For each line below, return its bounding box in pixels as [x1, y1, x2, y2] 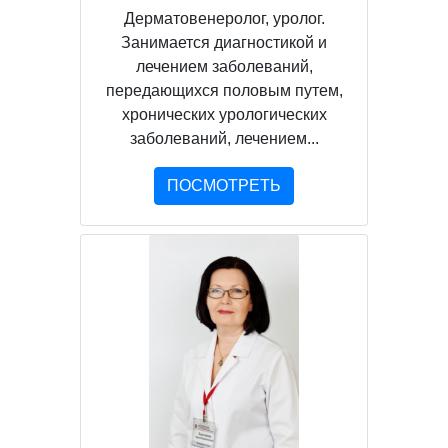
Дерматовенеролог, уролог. [123, 9, 325, 27]
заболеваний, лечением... [129, 129, 319, 147]
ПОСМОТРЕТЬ [167, 176, 281, 194]
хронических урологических [121, 105, 327, 123]
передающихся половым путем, [105, 81, 343, 99]
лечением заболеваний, [135, 57, 313, 75]
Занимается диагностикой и [121, 33, 327, 51]
